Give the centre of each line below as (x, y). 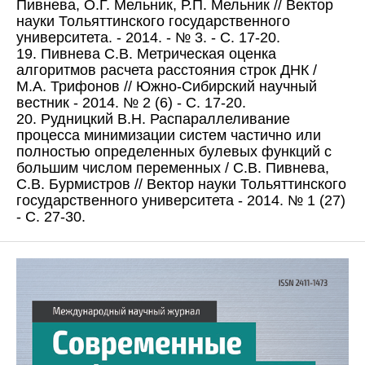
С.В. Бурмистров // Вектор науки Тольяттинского (181, 185)
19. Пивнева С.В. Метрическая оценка (146, 54)
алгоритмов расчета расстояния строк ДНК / (167, 70)
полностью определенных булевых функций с (174, 152)
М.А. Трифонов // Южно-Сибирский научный (167, 87)
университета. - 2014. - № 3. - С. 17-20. (148, 38)
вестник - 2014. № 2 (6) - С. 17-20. (131, 103)
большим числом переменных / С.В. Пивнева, (173, 168)
